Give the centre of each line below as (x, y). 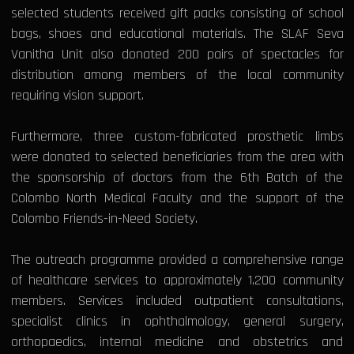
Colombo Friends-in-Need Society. (106, 219)
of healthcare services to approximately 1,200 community (177, 281)
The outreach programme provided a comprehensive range (177, 260)
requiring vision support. (77, 96)
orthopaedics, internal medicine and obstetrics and (177, 342)
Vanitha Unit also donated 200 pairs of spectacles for (177, 55)
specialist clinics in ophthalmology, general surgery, (177, 322)
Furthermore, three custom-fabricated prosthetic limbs (177, 137)
